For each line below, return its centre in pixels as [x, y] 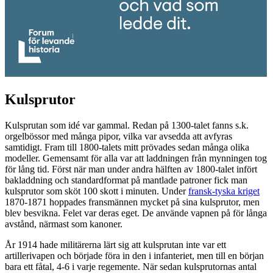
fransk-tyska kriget [224, 191]
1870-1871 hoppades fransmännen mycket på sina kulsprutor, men [132, 202]
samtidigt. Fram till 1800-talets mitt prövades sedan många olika [127, 147]
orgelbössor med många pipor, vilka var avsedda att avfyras [119, 136]
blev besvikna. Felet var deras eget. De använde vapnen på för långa [136, 213]
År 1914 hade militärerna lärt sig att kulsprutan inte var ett [115, 244]
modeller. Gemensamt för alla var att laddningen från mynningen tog [136, 158]
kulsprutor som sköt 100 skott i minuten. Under [97, 191]
